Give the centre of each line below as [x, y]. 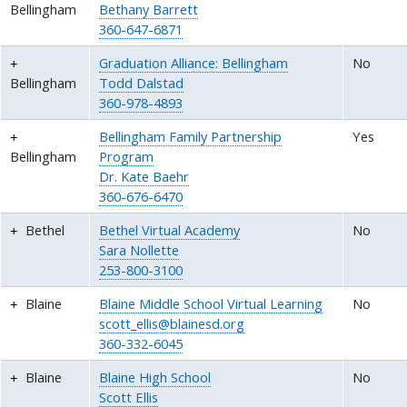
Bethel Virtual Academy [170, 229]
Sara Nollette [139, 249]
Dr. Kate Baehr [144, 176]
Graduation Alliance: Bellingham [194, 62]
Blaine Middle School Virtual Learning [211, 303]
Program [127, 156]
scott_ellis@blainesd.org [172, 323]
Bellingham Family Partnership [191, 136]
